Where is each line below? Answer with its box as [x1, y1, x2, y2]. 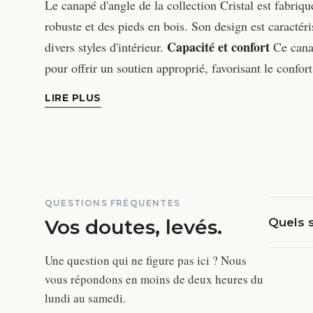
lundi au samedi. [45, 290, 126, 306]
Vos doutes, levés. [45, 215, 222, 239]
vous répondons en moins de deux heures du [45, 271, 263, 287]
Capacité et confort [167, 38, 270, 56]
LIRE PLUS [45, 92, 102, 104]
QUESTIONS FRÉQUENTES [45, 198, 180, 208]
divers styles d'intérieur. [45, 38, 167, 55]
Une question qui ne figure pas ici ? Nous [45, 252, 247, 268]
